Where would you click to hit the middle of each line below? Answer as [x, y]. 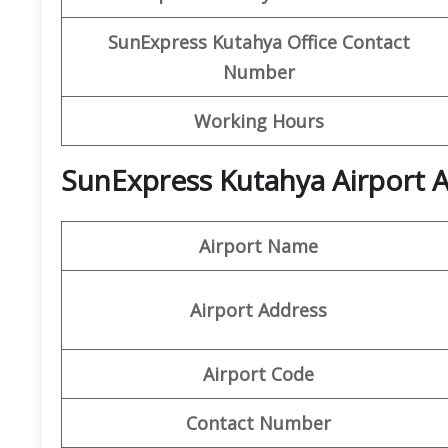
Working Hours [258, 120]
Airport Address [258, 309]
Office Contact [348, 41]
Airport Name [258, 245]
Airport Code [258, 373]
